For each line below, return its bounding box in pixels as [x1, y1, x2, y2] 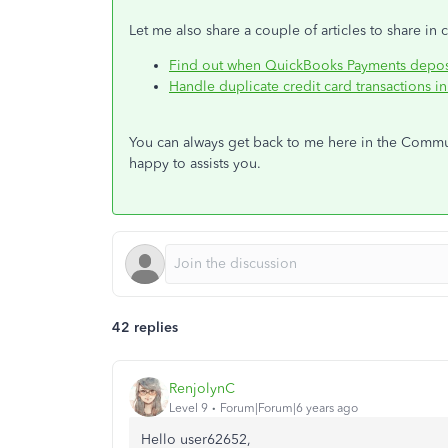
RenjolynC [169, 379, 235, 397]
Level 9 [169, 400, 208, 415]
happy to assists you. [129, 155, 261, 172]
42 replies [112, 319, 178, 336]
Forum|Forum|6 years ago [220, 400, 358, 415]
